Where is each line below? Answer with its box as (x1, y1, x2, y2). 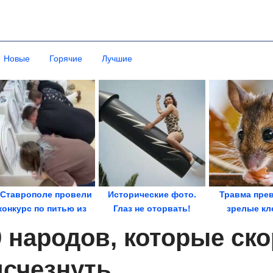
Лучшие (102, 54, 132, 63)
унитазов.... (17, 218, 66, 227)
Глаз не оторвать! (113, 204, 191, 213)
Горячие (49, 54, 82, 63)
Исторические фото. (108, 190, 196, 199)
